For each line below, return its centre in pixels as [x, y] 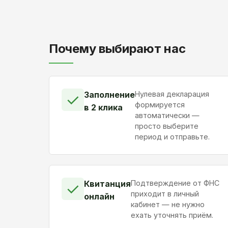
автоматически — [167, 116]
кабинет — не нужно [168, 205]
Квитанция [107, 184]
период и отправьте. [172, 137]
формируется [160, 105]
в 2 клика [103, 108]
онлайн [99, 197]
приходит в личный [165, 194]
